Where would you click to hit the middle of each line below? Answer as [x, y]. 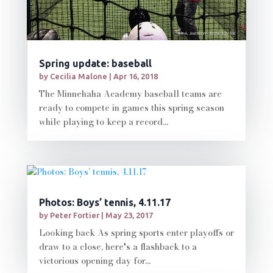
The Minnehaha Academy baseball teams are [130, 94]
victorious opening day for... [94, 261]
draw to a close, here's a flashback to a [118, 246]
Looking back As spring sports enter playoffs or [136, 232]
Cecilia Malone [78, 76]
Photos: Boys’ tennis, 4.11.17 [105, 202]
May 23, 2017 [129, 215]
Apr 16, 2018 [135, 76]
